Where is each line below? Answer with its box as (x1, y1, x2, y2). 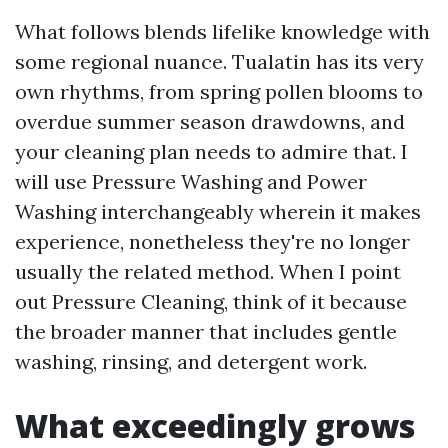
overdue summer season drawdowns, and (15, 109, 405, 134)
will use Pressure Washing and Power (15, 169, 367, 194)
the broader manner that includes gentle (15, 319, 397, 344)
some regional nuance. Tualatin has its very (15, 49, 424, 74)
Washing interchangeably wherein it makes (15, 199, 421, 224)
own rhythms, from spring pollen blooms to (15, 79, 423, 104)
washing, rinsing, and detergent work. (15, 349, 367, 374)
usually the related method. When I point (15, 259, 401, 284)
